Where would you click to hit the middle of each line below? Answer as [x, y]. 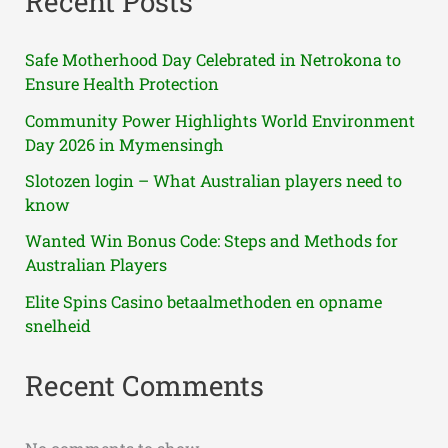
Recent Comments [145, 386]
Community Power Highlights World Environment [220, 120]
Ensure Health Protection [122, 84]
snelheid [58, 325]
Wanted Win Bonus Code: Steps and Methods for [212, 241]
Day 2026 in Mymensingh [125, 144]
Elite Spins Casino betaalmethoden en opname [204, 301]
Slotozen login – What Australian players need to [214, 180]
